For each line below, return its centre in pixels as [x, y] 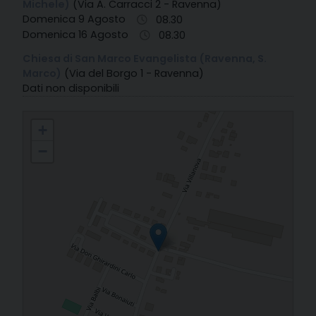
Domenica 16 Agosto [75, 34]
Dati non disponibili [71, 89]
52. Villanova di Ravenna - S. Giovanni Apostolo [117, 118]
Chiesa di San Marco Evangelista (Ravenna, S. [145, 59]
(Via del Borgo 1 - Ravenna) [134, 74]
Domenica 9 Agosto [74, 19]
